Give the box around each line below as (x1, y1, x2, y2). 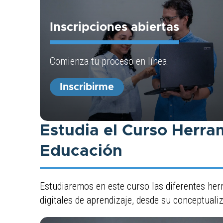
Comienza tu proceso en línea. (49, 55, 169, 67)
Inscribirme (59, 82, 114, 92)
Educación (39, 143, 122, 159)
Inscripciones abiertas (49, 21, 179, 33)
